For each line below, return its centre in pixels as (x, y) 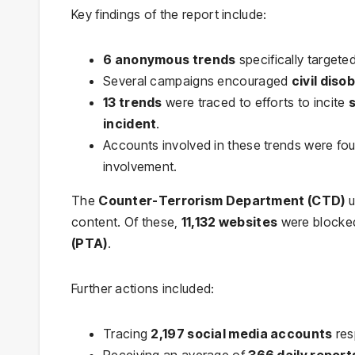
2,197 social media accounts (242, 333)
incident (130, 123)
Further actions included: (143, 288)
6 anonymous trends (170, 59)
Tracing (127, 333)
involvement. (140, 166)
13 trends (133, 102)
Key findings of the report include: (169, 14)
